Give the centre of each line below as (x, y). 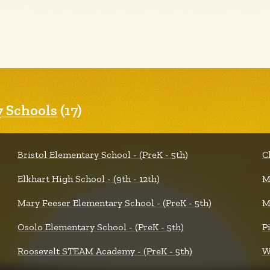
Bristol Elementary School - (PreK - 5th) (103, 155)
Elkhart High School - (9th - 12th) (89, 179)
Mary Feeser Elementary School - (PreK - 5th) (115, 203)
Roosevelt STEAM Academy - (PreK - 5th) (105, 251)
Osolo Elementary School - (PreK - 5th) (101, 227)
